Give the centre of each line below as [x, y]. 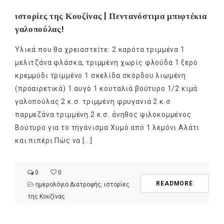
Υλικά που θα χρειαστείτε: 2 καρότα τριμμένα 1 [100, 49]
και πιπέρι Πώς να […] [54, 140]
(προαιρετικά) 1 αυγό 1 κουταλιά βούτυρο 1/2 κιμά [106, 88]
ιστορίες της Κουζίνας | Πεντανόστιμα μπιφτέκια [111, 16]
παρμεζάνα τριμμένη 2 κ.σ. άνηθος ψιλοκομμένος [103, 114]
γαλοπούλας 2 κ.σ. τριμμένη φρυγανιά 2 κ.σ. [94, 101]
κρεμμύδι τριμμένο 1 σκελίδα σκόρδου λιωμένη [101, 75]
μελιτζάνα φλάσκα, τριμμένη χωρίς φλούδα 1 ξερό [106, 62]
